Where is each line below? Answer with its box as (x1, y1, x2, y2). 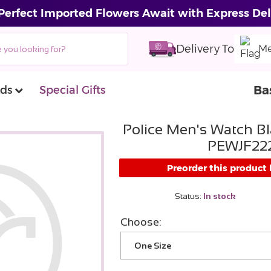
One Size (134, 241, 171, 250)
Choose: (120, 216, 162, 228)
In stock (201, 191, 236, 201)
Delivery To (176, 42, 234, 56)
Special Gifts (39, 83, 105, 97)
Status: (174, 191, 201, 201)
